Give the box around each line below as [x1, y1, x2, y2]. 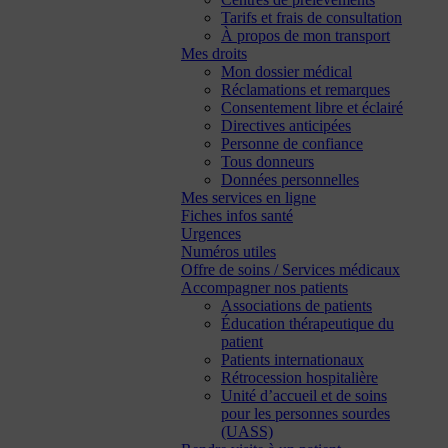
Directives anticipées [221, 117, 351, 134]
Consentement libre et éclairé [221, 99, 403, 116]
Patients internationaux [221, 351, 364, 368]
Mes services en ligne [181, 189, 316, 206]
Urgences [181, 225, 241, 242]
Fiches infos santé [181, 207, 293, 224]
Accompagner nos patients [181, 279, 348, 296]
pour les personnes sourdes [221, 405, 390, 422]
